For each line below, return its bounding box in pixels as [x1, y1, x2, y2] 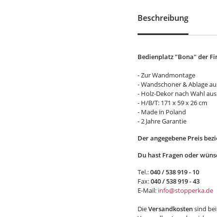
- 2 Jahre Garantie [138, 117, 186, 125]
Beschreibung [138, 13, 188, 23]
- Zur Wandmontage [138, 71, 195, 79]
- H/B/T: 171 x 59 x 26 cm [138, 98, 207, 107]
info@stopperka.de [158, 186, 215, 195]
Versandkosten [148, 204, 193, 213]
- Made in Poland [138, 108, 186, 116]
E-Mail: [138, 186, 158, 195]
